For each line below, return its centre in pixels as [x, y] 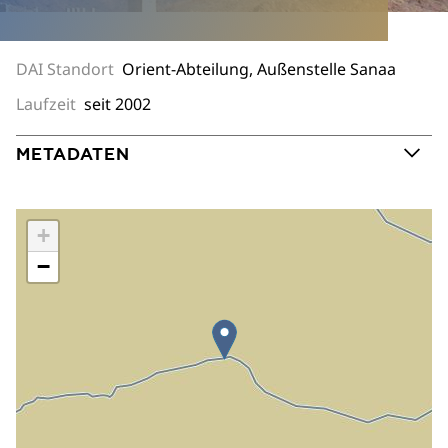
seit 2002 [117, 103]
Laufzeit [50, 103]
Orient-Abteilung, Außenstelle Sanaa [259, 68]
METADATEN [73, 153]
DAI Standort [69, 68]
